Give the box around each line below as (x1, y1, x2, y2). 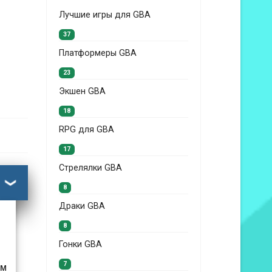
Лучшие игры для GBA (59, 10, 151, 20)
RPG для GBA (59, 124, 114, 135)
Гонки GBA (59, 239, 102, 250)
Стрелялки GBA (59, 163, 122, 173)
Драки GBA (59, 201, 105, 211)
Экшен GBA (59, 86, 106, 97)
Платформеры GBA (59, 48, 137, 58)
